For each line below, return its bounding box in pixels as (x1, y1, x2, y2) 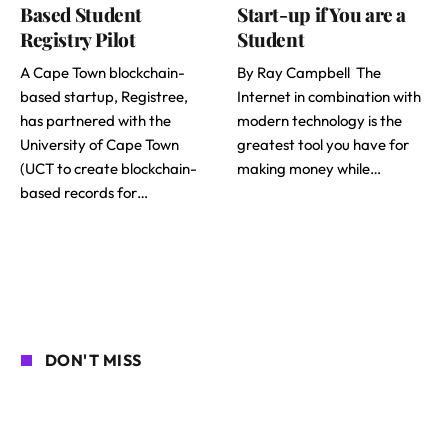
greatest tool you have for (237, 134, 409, 154)
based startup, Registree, (20, 86, 188, 106)
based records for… (20, 182, 148, 202)
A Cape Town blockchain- (20, 62, 185, 82)
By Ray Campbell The (237, 62, 381, 82)
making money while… (237, 158, 381, 178)
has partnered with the (20, 110, 171, 130)
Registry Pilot (20, 25, 136, 52)
